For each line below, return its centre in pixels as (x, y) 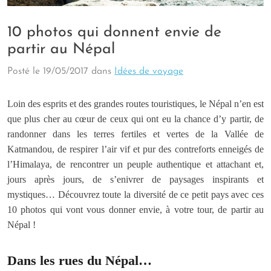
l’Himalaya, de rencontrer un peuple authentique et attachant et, (135, 164)
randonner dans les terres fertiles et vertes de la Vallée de (135, 134)
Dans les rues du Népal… (80, 260)
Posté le (25, 71)
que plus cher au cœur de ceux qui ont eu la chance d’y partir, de (135, 119)
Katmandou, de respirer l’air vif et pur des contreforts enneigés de (135, 149)
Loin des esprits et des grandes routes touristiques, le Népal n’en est (135, 103)
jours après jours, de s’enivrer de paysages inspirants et (135, 179)
